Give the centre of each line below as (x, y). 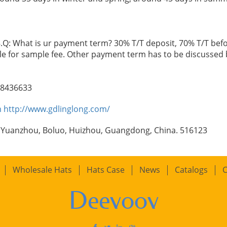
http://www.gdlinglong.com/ (57, 109)
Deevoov (113, 200)
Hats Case (106, 170)
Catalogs (191, 170)
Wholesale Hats (42, 170)
